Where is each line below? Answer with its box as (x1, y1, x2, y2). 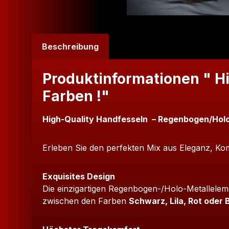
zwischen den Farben (42, 196, 129, 207)
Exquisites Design (42, 171, 115, 182)
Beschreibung (42, 41, 99, 52)
